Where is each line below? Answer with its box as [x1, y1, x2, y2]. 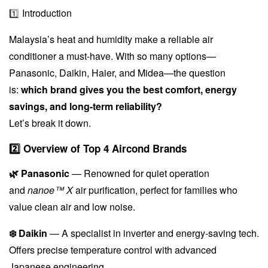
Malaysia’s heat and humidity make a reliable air [9, 32, 213, 46]
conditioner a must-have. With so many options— [9, 48, 216, 63]
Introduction [19, 5, 72, 20]
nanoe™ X [28, 182, 73, 197]
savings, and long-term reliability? [9, 99, 162, 113]
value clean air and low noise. [9, 199, 135, 214]
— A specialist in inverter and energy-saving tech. [47, 226, 259, 240]
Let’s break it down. [9, 115, 91, 130]
